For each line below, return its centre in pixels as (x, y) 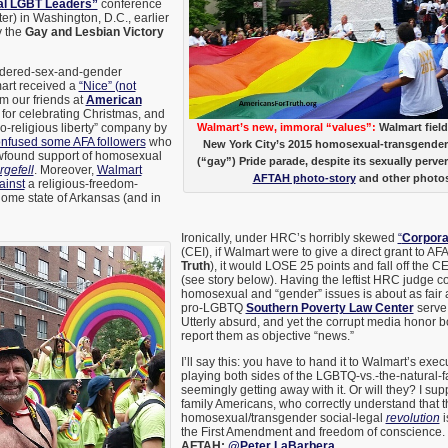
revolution (412, 418)
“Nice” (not (107, 86)
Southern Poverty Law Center (329, 308)
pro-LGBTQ (213, 308)
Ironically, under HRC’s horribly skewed (289, 238)
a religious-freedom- (81, 184)
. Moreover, (65, 170)
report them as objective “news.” (267, 336)
